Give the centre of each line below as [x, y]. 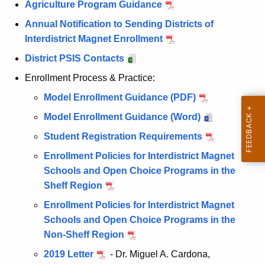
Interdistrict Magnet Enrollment [94, 39]
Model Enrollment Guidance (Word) [122, 117]
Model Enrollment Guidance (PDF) [120, 98]
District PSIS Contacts [75, 59]
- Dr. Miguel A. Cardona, [159, 254]
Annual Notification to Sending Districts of [119, 24]
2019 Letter [69, 254]
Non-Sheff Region [84, 235]
